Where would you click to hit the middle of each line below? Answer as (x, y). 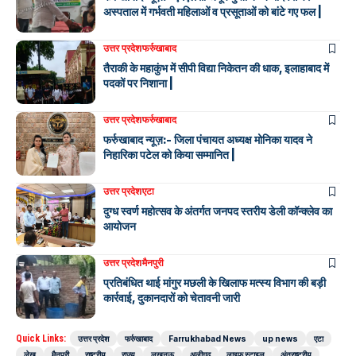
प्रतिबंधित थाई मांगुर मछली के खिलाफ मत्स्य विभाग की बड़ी (215, 282)
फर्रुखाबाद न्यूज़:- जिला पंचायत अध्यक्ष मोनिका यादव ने (208, 139)
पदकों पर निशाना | (138, 83)
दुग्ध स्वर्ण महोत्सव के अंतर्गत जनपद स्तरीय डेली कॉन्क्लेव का (218, 211)
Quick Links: (41, 338)
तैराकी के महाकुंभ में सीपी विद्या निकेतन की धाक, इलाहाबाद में (216, 68)
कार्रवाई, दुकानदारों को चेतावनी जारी (172, 297)
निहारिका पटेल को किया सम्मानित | (169, 154)
